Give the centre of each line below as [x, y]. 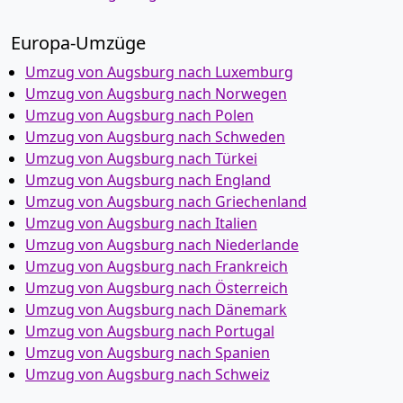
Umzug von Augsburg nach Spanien [148, 353]
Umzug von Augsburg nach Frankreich [157, 266]
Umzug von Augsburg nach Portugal [150, 331]
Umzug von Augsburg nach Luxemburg [159, 72]
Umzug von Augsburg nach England [148, 180]
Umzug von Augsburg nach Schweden [155, 137]
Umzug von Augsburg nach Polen [139, 115]
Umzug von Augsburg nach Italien [141, 223]
